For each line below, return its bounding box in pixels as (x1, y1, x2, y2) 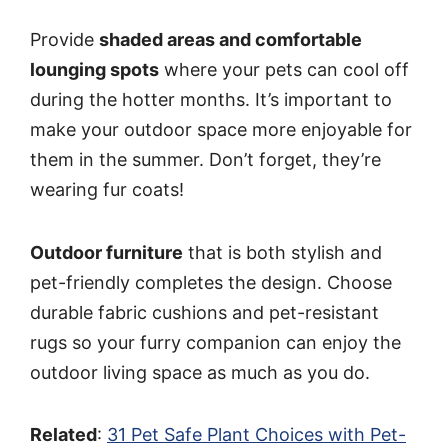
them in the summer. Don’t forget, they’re (30, 149, 381, 171)
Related (30, 423, 97, 445)
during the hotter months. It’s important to (30, 89, 392, 111)
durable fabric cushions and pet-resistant (30, 301, 379, 323)
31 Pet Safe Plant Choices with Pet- (107, 423, 406, 445)
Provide (30, 29, 99, 51)
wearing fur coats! (30, 179, 184, 201)
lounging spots (30, 59, 159, 81)
